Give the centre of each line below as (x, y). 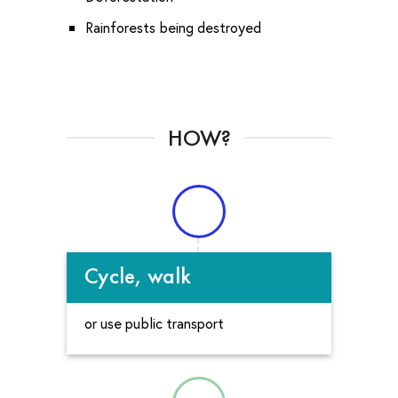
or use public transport (154, 323)
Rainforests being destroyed (173, 27)
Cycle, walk (138, 276)
